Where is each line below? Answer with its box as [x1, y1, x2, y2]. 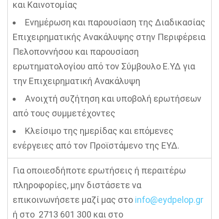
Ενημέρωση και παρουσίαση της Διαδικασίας [25, 17, 205, 27]
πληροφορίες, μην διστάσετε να [13, 180, 141, 190]
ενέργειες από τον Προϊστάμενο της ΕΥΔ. [13, 140, 179, 151]
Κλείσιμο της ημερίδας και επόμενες [25, 126, 174, 136]
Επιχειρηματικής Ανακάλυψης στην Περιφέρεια [13, 32, 205, 42]
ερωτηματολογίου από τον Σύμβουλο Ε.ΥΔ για [13, 61, 195, 71]
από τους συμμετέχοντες [13, 108, 115, 118]
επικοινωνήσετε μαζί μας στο [13, 195, 135, 205]
